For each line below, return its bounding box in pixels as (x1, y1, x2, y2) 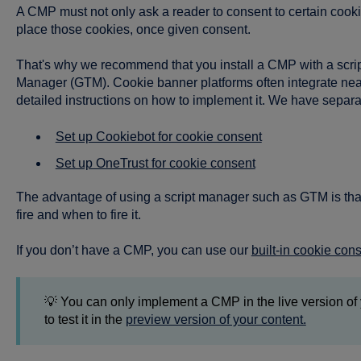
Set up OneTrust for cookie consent (55, 156, 255, 170)
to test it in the (44, 313, 126, 327)
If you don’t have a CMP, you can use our (15, 243, 251, 258)
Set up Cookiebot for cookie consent (55, 129, 262, 143)
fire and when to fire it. (15, 207, 144, 222)
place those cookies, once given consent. (15, 22, 251, 36)
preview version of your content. (125, 313, 306, 327)
